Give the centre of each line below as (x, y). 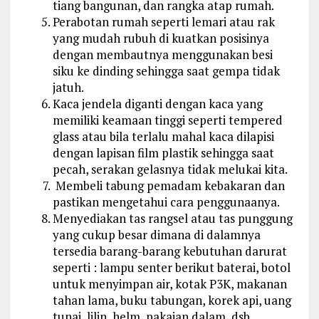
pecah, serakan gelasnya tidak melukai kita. (170, 169)
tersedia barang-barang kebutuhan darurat (169, 251)
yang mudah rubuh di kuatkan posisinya (161, 38)
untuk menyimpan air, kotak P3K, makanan (169, 283)
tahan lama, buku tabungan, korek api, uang (172, 300)
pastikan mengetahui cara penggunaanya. (166, 202)
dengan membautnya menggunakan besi (162, 54)
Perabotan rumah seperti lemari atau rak (163, 21)
